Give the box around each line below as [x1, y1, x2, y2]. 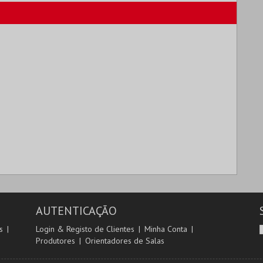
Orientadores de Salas [85, 235, 164, 246]
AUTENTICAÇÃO [35, 203, 117, 218]
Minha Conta [144, 224, 187, 234]
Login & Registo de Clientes [35, 224, 134, 234]
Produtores [35, 235, 75, 246]
